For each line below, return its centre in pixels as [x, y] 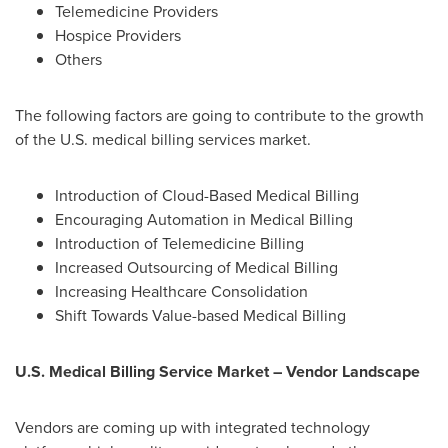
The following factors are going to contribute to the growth [219, 115]
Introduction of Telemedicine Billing [179, 243]
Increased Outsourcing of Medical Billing [196, 267]
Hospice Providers [118, 35]
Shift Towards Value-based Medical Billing [200, 315]
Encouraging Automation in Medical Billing [204, 219]
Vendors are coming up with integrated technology [192, 427]
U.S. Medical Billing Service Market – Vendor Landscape [217, 371]
